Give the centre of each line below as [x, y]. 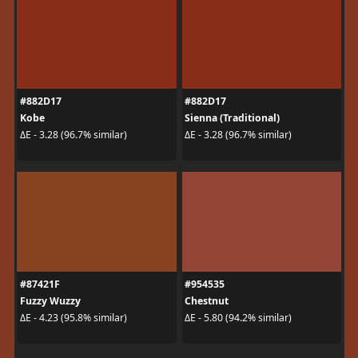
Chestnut [207, 300]
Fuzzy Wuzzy [50, 300]
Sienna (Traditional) [232, 117]
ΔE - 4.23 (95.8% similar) [73, 318]
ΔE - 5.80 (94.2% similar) [238, 318]
